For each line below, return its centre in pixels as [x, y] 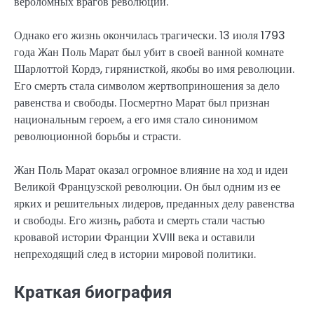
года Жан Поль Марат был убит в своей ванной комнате [149, 52]
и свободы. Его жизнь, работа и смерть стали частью [139, 221]
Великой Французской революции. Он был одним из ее [147, 187]
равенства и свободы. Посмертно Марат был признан [142, 102]
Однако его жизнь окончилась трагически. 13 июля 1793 [150, 35]
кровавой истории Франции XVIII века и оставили [135, 238]
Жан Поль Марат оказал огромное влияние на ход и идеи [151, 170]
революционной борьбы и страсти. [97, 136]
